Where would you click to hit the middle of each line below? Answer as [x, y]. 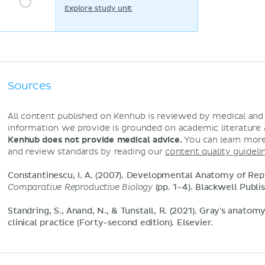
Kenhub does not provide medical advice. [95, 140]
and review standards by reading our [86, 152]
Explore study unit [98, 9]
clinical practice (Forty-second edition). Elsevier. [111, 223]
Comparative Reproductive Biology [80, 188]
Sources [30, 86]
